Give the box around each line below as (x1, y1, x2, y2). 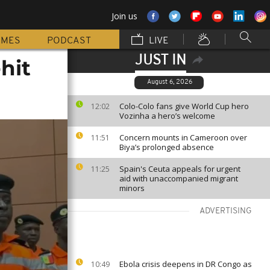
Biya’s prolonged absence (119, 142, 214, 152)
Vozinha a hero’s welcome (119, 110, 215, 121)
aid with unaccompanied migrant (119, 173, 238, 184)
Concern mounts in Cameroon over (119, 132, 247, 143)
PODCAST (47, 36, 91, 46)
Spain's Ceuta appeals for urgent (119, 163, 240, 174)
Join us (111, 10, 137, 22)
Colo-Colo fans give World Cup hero (119, 101, 249, 111)
